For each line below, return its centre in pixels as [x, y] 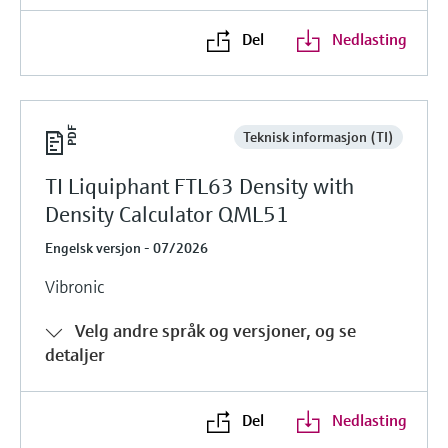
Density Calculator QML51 [167, 214]
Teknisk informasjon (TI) [318, 136]
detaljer [75, 354]
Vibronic [74, 286]
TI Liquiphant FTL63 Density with [199, 186]
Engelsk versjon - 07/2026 [126, 247]
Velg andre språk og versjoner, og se [215, 330]
